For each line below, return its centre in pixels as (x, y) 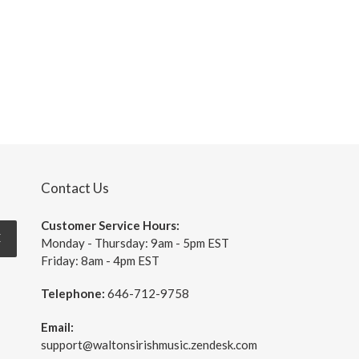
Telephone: (74, 294)
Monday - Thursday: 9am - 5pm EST (135, 242)
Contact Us (75, 188)
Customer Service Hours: (110, 225)
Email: (57, 327)
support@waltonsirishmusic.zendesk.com (149, 344)
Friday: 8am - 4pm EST (100, 260)
